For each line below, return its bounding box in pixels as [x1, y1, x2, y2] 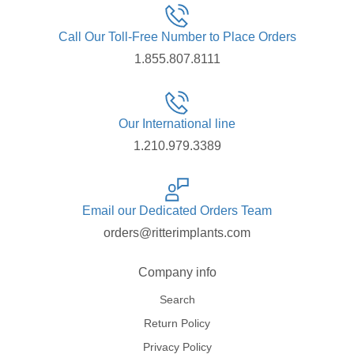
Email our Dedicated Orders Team [82, 203, 272, 217]
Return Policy [144, 316, 210, 330]
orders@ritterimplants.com [104, 225, 250, 239]
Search [159, 292, 195, 306]
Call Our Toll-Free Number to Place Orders [58, 29, 296, 43]
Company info [137, 265, 217, 279]
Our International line [119, 116, 235, 130]
